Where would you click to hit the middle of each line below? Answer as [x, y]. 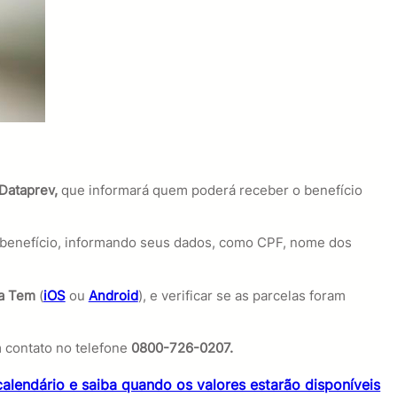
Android [113, 295]
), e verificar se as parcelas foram [241, 295]
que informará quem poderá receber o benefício [211, 191]
